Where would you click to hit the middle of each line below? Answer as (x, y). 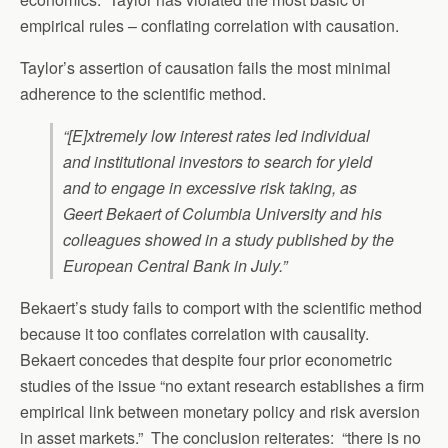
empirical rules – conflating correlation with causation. (209, 25)
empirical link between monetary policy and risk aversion (220, 411)
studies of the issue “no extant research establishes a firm (222, 385)
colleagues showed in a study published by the (228, 239)
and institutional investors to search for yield (217, 161)
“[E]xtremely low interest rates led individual (216, 135)
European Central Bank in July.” (175, 265)
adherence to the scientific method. (143, 93)
